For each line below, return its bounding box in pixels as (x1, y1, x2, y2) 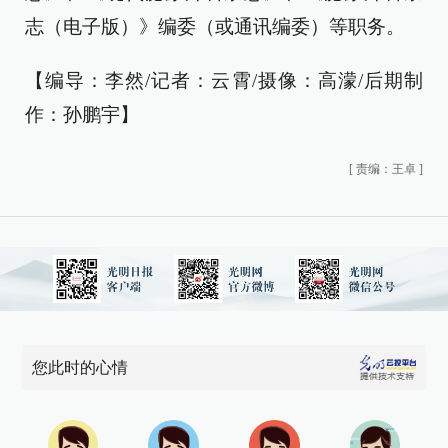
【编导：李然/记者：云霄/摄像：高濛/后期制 (25, 70, 423, 91)
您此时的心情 (32, 359, 129, 376)
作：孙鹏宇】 (25, 104, 139, 125)
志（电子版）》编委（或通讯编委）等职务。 (25, 16, 405, 37)
